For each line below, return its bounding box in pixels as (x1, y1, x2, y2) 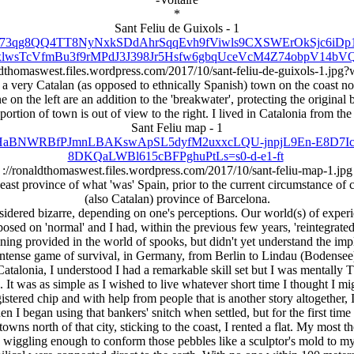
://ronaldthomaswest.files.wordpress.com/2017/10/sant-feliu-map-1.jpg (2, 164, 352, 177)
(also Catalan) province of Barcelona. (84, 192, 270, 205)
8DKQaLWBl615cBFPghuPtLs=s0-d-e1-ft (67, 149, 284, 163)
